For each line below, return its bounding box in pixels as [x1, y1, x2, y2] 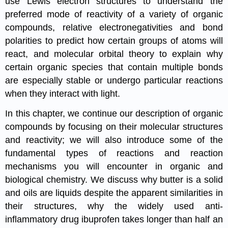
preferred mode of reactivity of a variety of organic [5, 9, 223, 19]
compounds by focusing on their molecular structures [5, 121, 223, 132]
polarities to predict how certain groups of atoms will [5, 35, 223, 46]
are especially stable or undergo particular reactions [5, 75, 223, 85]
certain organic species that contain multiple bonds [5, 62, 223, 72]
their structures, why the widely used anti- [5, 201, 223, 211]
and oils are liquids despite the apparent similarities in [5, 187, 223, 198]
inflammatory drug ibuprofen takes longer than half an [5, 214, 223, 224]
